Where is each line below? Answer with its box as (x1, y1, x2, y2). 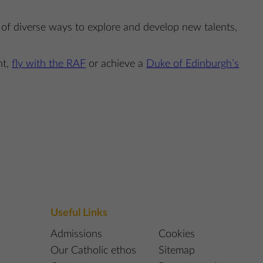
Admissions (50, 229, 102, 240)
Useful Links (50, 208, 107, 219)
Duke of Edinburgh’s (146, 58, 240, 69)
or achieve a (86, 58, 147, 69)
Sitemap (158, 245, 195, 257)
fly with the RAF (12, 58, 86, 69)
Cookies (158, 229, 195, 240)
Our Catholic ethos (50, 245, 136, 257)
